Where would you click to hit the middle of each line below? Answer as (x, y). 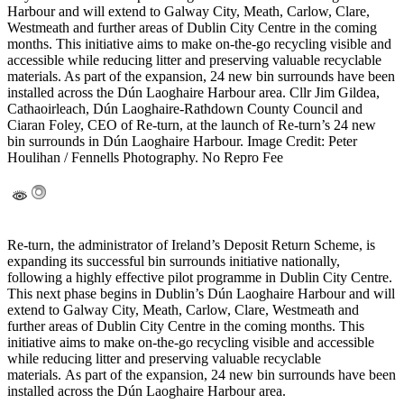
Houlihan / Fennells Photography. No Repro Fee (145, 158)
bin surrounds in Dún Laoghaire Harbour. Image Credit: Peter (182, 142)
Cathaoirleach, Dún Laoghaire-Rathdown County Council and (185, 109)
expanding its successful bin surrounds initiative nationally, (174, 262)
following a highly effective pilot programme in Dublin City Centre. (200, 278)
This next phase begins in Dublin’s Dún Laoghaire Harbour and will (201, 294)
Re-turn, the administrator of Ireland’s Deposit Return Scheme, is (191, 245)
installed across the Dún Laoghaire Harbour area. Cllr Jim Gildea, (193, 93)
